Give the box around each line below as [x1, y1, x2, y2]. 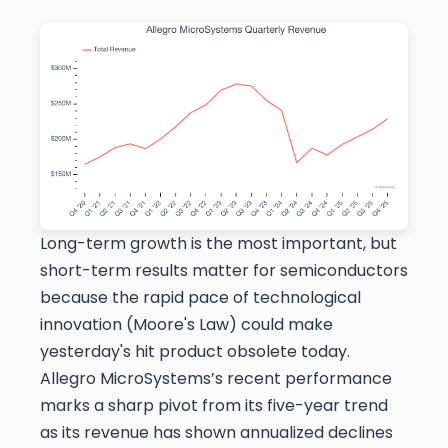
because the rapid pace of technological [40, 286, 361, 310]
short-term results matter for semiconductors [40, 259, 408, 283]
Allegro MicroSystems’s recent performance [40, 367, 392, 391]
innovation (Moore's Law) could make [40, 313, 333, 337]
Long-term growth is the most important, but [40, 232, 397, 256]
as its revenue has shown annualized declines [40, 421, 393, 445]
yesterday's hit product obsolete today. [40, 340, 350, 364]
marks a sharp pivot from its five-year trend [40, 394, 388, 418]
